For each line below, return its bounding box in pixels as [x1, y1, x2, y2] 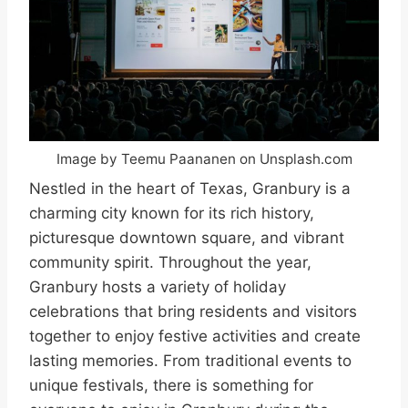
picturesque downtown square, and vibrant [29, 229, 344, 248]
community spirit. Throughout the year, [29, 253, 311, 272]
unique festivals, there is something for [29, 376, 313, 395]
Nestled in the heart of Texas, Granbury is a [29, 179, 351, 199]
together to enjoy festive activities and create [29, 327, 361, 346]
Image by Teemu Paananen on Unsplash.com [56, 149, 352, 168]
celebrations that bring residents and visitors [29, 302, 357, 321]
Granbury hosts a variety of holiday [29, 278, 286, 297]
